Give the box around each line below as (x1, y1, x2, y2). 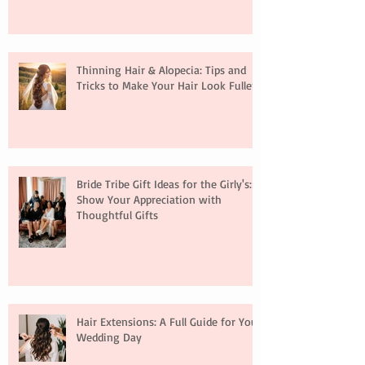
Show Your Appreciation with (77, 192, 222, 207)
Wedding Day (77, 330, 142, 345)
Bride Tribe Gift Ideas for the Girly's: (77, 177, 252, 191)
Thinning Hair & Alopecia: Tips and (77, 63, 246, 77)
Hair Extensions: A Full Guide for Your (77, 314, 262, 329)
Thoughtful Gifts (77, 208, 158, 222)
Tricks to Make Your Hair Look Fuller (77, 78, 256, 93)
